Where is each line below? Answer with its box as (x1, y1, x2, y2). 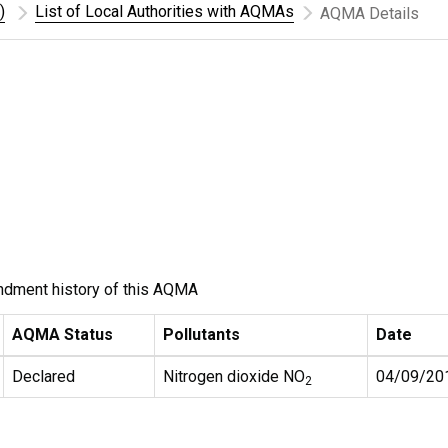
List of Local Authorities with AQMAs (35, 2, 294, 21)
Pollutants (163, 325, 240, 344)
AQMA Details (320, 4, 419, 23)
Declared (12, 367, 75, 386)
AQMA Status (12, 325, 113, 344)
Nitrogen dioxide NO (163, 367, 305, 386)
